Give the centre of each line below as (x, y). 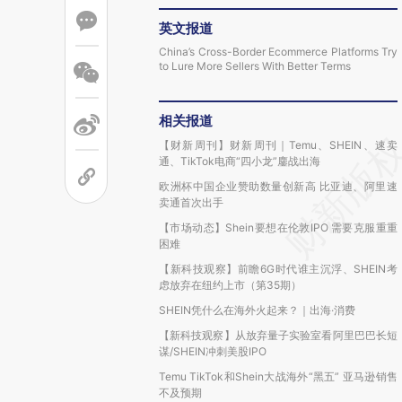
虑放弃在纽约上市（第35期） (230, 285)
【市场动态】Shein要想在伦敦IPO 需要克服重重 (278, 227)
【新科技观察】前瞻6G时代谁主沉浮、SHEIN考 (278, 269)
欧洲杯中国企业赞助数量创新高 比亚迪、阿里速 (278, 186)
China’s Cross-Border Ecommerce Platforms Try (278, 52)
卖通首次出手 (191, 202)
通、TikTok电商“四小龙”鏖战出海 (240, 161)
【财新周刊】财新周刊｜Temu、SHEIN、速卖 (278, 145)
